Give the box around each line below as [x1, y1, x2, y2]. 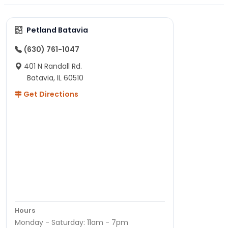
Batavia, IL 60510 [27, 72, 83, 83]
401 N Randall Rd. [24, 61, 82, 71]
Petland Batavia [26, 24, 88, 35]
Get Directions [22, 89, 78, 99]
